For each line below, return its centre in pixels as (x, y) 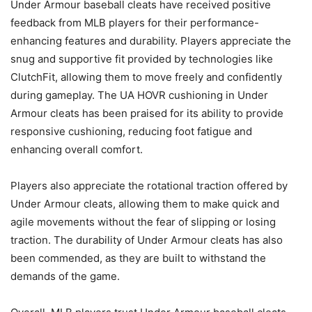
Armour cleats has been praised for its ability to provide (147, 114)
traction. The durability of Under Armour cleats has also (147, 240)
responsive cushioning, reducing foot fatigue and (131, 132)
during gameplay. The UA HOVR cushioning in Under (139, 95)
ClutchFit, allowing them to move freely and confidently (146, 77)
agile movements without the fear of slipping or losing (143, 222)
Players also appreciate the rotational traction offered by (149, 186)
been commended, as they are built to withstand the (138, 258)
